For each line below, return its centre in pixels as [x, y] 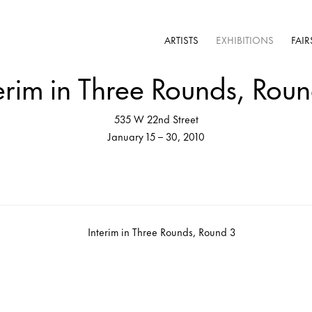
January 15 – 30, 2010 [156, 136]
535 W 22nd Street [156, 119]
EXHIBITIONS [245, 39]
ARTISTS [181, 39]
